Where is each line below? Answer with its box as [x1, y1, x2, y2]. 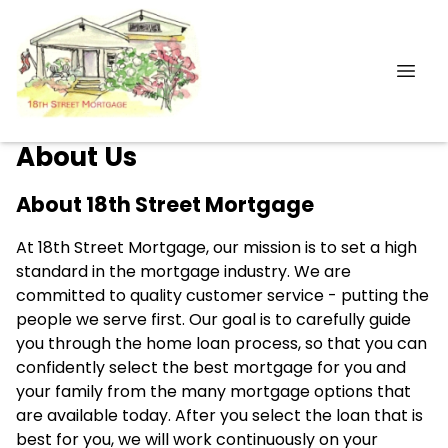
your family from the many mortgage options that [16, 380, 411, 404]
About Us [16, 139, 137, 175]
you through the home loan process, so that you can [16, 332, 427, 356]
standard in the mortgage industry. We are [16, 260, 351, 284]
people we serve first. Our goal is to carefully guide [16, 308, 411, 332]
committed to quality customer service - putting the [16, 284, 429, 308]
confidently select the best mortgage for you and [16, 356, 406, 380]
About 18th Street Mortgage [16, 190, 314, 220]
